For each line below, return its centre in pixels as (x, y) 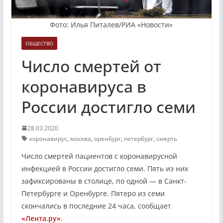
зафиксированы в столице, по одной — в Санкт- (104, 181)
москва (80, 138)
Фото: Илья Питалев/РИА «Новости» (111, 24)
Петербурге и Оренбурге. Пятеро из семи (93, 193)
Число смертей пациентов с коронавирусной (99, 156)
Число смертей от (91, 66)
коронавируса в (84, 86)
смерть (167, 138)
